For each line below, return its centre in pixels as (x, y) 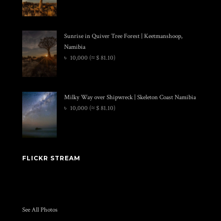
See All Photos (40, 209)
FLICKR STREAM (51, 158)
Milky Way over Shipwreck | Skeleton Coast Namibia (130, 97)
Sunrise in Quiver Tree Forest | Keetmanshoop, (123, 36)
